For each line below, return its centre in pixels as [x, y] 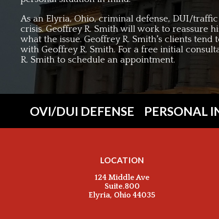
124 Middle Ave [122, 177]
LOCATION [122, 160]
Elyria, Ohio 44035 [122, 195]
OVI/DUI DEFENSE [82, 111]
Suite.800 [122, 186]
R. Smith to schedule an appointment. [98, 60]
